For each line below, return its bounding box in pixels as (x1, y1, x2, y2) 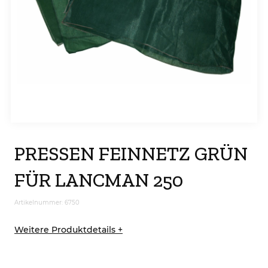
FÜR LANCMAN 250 (14, 168, 183, 191)
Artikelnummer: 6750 (14, 198, 80, 206)
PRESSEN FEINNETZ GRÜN (14, 142, 248, 165)
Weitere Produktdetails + (14, 224, 123, 235)
